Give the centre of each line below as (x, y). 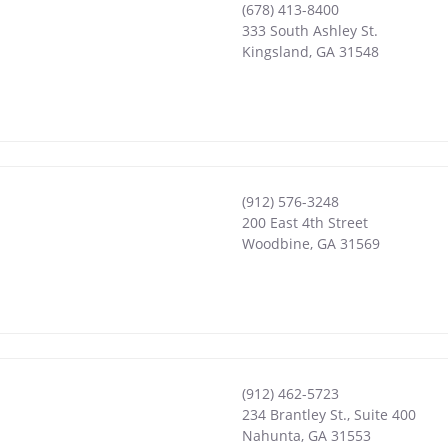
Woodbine (275, 243)
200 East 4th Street (304, 222)
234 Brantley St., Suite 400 (328, 414)
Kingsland (275, 51)
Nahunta (271, 435)
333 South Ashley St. (309, 30)
